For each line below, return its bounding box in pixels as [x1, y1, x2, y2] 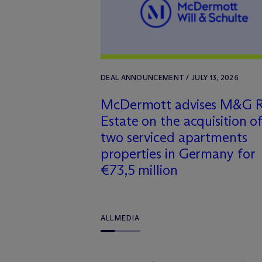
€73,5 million [101, 161, 178, 178]
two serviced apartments [101, 129, 247, 146]
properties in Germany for [101, 145, 255, 162]
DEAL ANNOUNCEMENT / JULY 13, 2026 [101, 73, 239, 82]
